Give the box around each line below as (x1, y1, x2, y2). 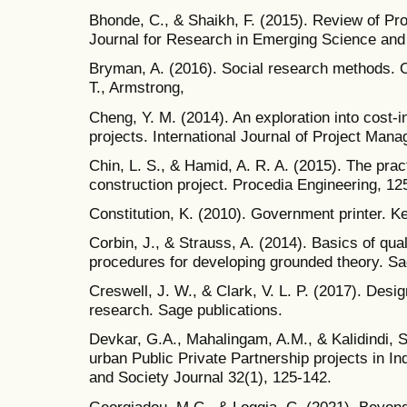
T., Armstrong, (89, 78, 184, 97)
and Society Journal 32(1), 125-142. (89, 368, 332, 387)
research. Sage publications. (89, 301, 283, 320)
